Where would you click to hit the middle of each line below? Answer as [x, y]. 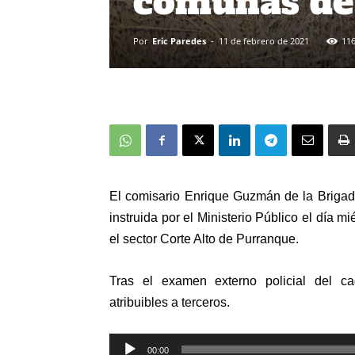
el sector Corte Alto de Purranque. [204, 239]
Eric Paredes [179, 41]
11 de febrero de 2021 [264, 41]
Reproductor [144, 343]
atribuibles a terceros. [170, 302]
